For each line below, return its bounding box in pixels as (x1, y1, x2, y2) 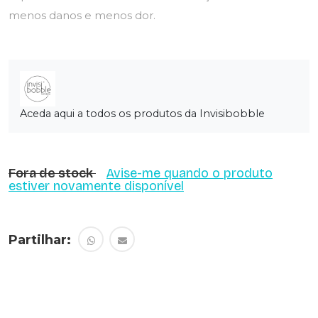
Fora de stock (9, 165, 96, 181)
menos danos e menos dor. (9, 9, 155, 22)
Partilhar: (9, 232, 71, 248)
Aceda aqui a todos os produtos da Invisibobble (20, 107, 265, 120)
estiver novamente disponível (9, 178, 184, 194)
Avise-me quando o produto (106, 165, 273, 181)
